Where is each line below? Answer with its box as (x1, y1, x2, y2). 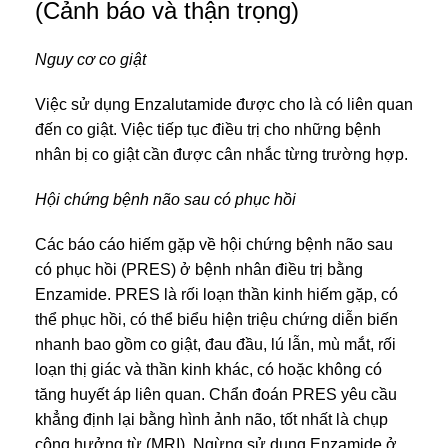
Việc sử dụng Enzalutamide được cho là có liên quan (35, 95, 413, 113)
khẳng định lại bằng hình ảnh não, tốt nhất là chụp (35, 410, 388, 428)
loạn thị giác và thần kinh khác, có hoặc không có (35, 360, 382, 378)
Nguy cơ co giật (35, 50, 146, 68)
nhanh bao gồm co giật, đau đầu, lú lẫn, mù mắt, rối (35, 335, 396, 353)
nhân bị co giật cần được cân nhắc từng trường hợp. (35, 145, 408, 163)
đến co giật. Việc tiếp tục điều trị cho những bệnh (35, 120, 381, 138)
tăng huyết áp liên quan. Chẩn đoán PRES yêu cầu (35, 385, 397, 403)
